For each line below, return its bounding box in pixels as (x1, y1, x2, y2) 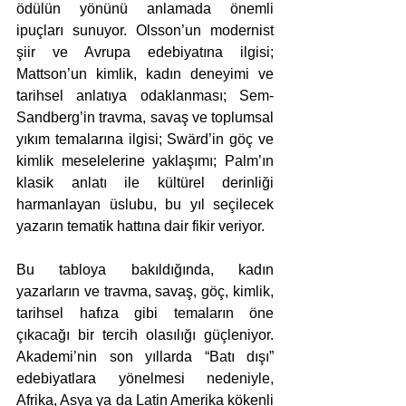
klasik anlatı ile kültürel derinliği (16, 175, 274, 191)
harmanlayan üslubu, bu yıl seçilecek (16, 197, 274, 213)
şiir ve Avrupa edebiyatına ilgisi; (16, 44, 274, 61)
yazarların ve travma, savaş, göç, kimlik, (16, 284, 274, 300)
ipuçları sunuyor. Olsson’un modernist (16, 23, 274, 39)
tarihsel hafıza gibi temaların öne (16, 305, 274, 322)
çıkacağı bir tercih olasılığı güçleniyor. (16, 327, 274, 343)
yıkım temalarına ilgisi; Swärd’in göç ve (16, 131, 274, 148)
